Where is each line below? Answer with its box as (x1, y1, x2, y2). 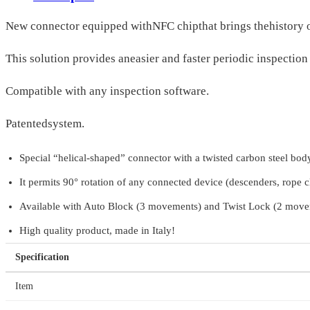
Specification (15, 252, 69, 263)
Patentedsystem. (6, 117, 84, 131)
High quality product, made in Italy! (19, 225, 175, 237)
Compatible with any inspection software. (6, 84, 209, 98)
